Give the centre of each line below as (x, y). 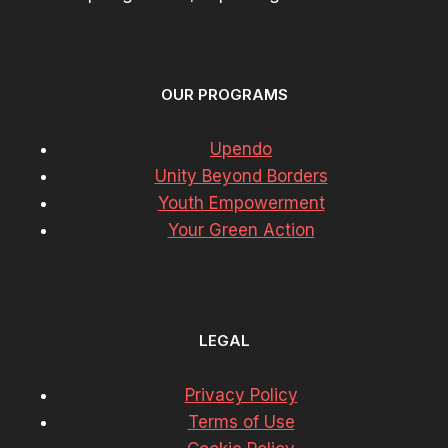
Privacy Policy (241, 394)
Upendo (241, 149)
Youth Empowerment (241, 203)
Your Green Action (241, 230)
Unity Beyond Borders (241, 176)
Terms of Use (241, 421)
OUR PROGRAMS (224, 95)
